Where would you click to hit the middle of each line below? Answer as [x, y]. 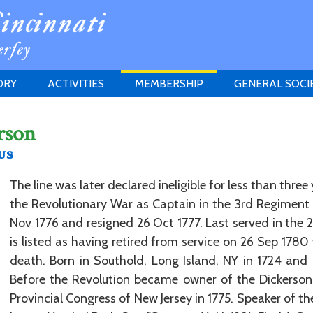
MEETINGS [74, 111]
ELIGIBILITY [163, 111]
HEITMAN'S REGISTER [189, 184]
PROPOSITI [163, 135]
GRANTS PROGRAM [97, 160]
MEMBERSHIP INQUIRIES [196, 160]
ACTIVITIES [75, 83]
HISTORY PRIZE [86, 135]
